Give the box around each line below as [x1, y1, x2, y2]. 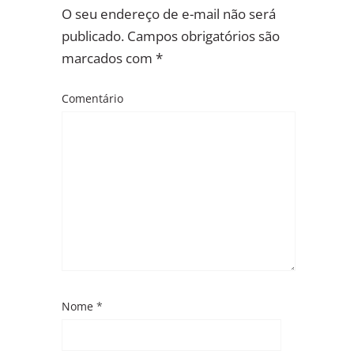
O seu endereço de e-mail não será [62, 4, 276, 23]
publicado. [62, 26, 124, 45]
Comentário [62, 91, 123, 107]
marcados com [62, 48, 156, 67]
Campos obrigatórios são [127, 26, 280, 45]
